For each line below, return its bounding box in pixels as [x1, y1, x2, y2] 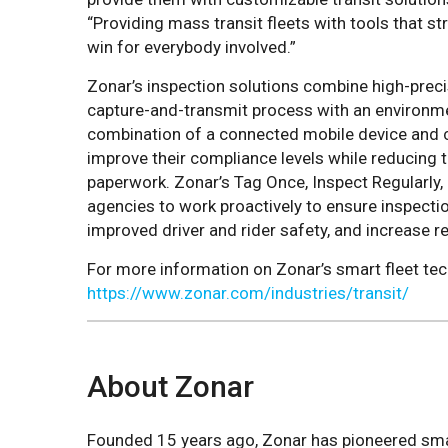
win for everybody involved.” [87, 37, 296, 57]
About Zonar [87, 368, 254, 404]
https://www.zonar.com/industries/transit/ [87, 283, 409, 303]
